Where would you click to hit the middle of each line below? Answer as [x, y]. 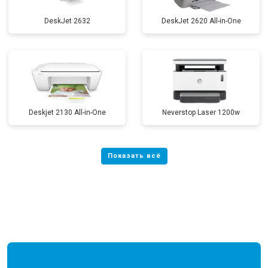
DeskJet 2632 [67, 21]
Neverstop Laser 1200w [201, 112]
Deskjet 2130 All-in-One [67, 112]
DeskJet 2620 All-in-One [201, 21]
